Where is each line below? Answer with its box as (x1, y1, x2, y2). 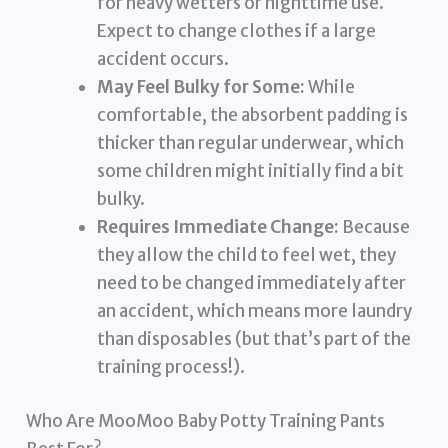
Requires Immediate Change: (97, 216, 340, 239)
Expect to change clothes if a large (97, 20, 377, 43)
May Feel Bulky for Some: (97, 76, 306, 99)
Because (339, 216, 411, 239)
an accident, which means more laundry (97, 300, 413, 323)
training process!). (97, 356, 246, 379)
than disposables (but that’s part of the (97, 328, 412, 351)
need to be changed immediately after (97, 272, 407, 295)
